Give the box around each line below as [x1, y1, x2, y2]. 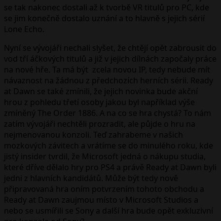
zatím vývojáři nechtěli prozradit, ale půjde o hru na [4, 118, 195, 129]
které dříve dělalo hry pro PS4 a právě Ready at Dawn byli [4, 161, 217, 173]
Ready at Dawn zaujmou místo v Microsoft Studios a [4, 194, 198, 205]
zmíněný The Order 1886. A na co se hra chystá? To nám [4, 107, 211, 118]
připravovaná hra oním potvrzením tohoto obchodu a [4, 183, 204, 194]
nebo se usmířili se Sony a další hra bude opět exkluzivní [4, 205, 213, 216]
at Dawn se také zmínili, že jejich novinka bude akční [4, 85, 198, 97]
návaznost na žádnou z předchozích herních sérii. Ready [4, 74, 213, 86]
